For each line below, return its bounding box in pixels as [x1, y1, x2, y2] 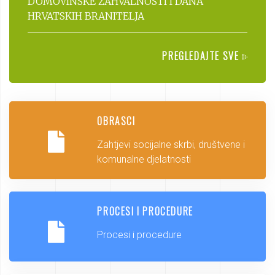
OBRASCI [97, 113, 136, 128]
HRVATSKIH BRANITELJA [28, 9, 144, 22]
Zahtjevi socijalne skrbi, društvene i [97, 138, 246, 150]
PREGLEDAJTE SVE [162, 48, 242, 63]
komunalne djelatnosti [97, 153, 192, 165]
